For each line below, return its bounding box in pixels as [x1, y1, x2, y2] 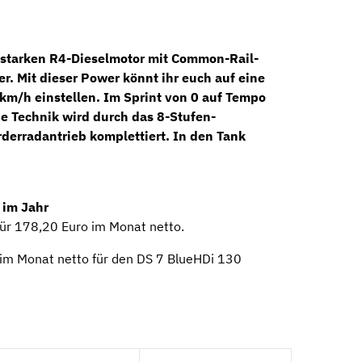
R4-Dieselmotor [49, 49, 145, 66]
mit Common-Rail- [145, 49, 259, 66]
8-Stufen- [157, 107, 216, 124]
